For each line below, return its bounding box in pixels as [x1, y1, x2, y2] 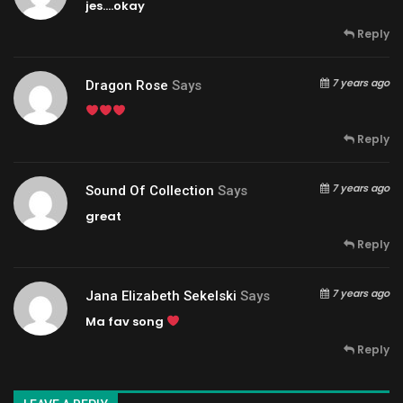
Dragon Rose [85, 76, 168, 94]
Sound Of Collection [85, 182, 214, 199]
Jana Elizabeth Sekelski [85, 287, 237, 304]
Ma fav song [85, 312, 166, 330]
